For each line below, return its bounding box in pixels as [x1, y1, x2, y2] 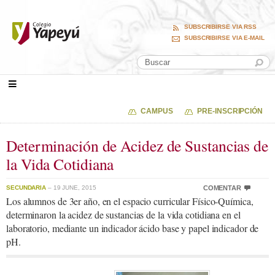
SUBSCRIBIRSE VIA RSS [184, 23, 257, 30]
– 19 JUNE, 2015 [46, 184, 96, 191]
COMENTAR [203, 184, 241, 192]
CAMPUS [141, 106, 173, 115]
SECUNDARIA [6, 184, 46, 191]
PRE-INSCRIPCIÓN [197, 106, 263, 115]
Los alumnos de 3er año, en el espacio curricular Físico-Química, [6, 194, 254, 207]
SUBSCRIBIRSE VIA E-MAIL [184, 34, 265, 41]
